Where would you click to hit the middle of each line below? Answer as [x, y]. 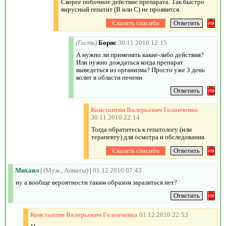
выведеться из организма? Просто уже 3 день [140, 70]
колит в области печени [109, 77]
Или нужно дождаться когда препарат [130, 62]
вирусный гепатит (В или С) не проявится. [121, 9]
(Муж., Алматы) [66, 170]
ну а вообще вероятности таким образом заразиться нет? [96, 182]
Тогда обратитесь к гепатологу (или [142, 129]
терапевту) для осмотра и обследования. [149, 137]
